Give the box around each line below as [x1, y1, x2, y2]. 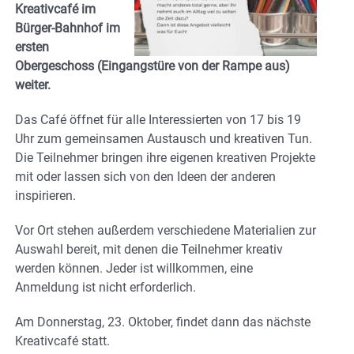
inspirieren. [15, 187, 76, 203]
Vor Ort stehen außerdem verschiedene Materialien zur [15, 222, 316, 238]
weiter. [15, 77, 51, 92]
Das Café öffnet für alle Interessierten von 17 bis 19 [15, 111, 301, 127]
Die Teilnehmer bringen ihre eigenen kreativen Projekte [15, 149, 315, 165]
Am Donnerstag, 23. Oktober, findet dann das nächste [15, 314, 311, 330]
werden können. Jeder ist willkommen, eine [15, 260, 253, 276]
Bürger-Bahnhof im [15, 20, 120, 36]
